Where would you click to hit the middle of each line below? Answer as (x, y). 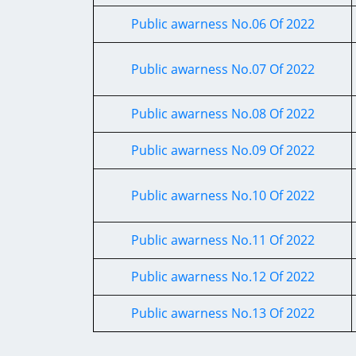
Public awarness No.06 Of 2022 (222, 24)
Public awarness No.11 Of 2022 (222, 240)
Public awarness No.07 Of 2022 (222, 69)
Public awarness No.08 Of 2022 (222, 114)
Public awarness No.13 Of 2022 (222, 313)
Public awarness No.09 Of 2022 (222, 150)
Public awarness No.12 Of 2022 (222, 277)
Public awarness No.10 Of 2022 (222, 195)
